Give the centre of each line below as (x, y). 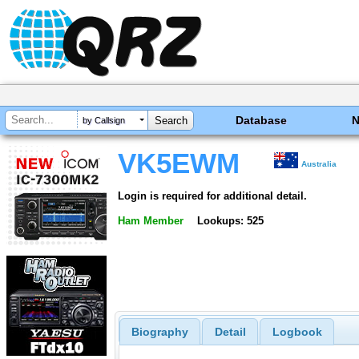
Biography (159, 332)
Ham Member (151, 220)
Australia (319, 164)
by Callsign (104, 121)
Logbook (297, 332)
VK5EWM (179, 163)
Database (262, 120)
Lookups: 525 (230, 220)
